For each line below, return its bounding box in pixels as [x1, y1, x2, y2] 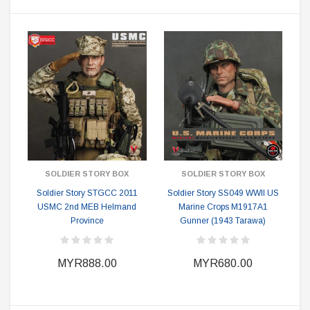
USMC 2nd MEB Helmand [37, 202, 137, 212]
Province [70, 216, 104, 226]
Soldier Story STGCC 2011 [36, 188, 138, 198]
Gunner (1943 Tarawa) [180, 216, 266, 226]
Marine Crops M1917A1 [178, 202, 268, 212]
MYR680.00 [193, 257, 253, 269]
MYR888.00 [57, 257, 117, 269]
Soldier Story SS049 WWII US [167, 188, 279, 198]
